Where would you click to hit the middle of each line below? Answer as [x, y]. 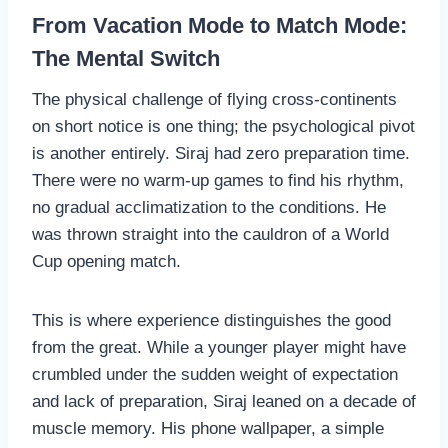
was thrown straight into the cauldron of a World [210, 234]
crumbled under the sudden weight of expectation [215, 374]
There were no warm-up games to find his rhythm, [218, 180]
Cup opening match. [106, 261]
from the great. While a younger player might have [219, 347]
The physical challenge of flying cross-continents [214, 99]
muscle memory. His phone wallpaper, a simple [208, 428]
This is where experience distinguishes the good [211, 320]
